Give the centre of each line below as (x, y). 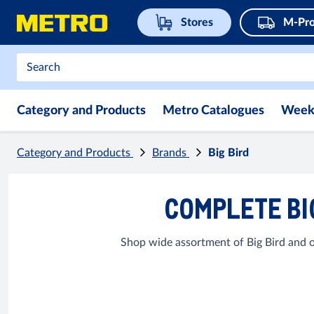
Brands (171, 153)
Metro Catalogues (213, 111)
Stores (197, 22)
